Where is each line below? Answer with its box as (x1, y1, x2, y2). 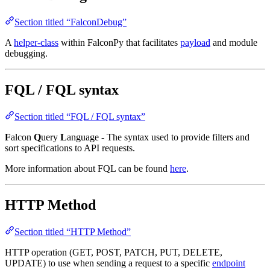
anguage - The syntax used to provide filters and (67, 131, 250, 142)
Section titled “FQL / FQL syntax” (14, 111, 145, 122)
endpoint (212, 257, 245, 268)
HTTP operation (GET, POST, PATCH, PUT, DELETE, (5, 246, 222, 257)
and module (210, 37, 257, 48)
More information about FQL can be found (5, 163, 170, 174)
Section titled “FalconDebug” (14, 16, 127, 27)
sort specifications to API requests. (5, 142, 135, 153)
